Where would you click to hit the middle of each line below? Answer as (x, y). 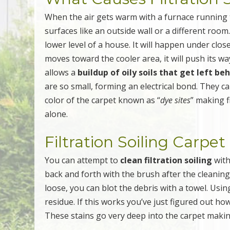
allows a (61, 72)
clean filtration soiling (166, 160)
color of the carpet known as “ (103, 100)
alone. (56, 114)
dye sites (176, 100)
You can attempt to (83, 160)
